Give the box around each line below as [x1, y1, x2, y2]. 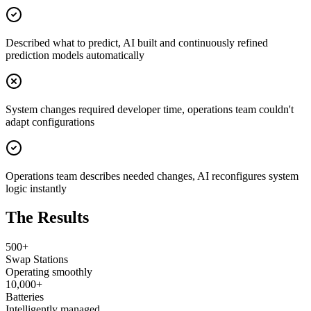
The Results [6, 208, 89, 227]
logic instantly [6, 182, 67, 194]
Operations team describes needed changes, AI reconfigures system [6, 169, 299, 182]
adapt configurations [6, 115, 94, 128]
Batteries [6, 291, 44, 303]
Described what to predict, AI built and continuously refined [6, 36, 268, 49]
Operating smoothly [6, 266, 92, 278]
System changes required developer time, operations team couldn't [6, 103, 294, 115]
